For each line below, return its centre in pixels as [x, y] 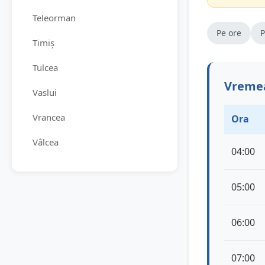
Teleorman [54, 17]
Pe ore [229, 33]
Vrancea [49, 117]
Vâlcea [46, 142]
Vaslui [45, 92]
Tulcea [45, 67]
